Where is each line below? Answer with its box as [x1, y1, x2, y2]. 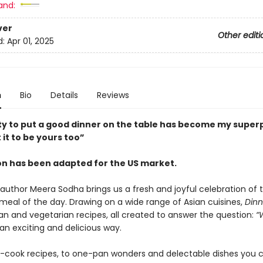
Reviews [96, 89, 129, 101]
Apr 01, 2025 [6, 35, 54, 48]
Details [50, 89, 78, 101]
